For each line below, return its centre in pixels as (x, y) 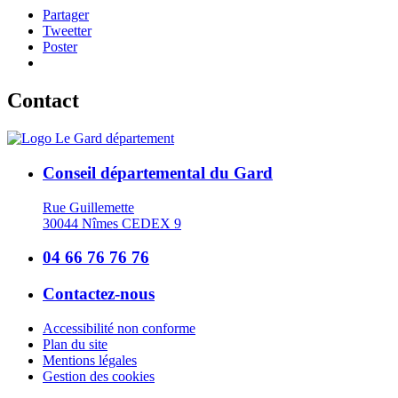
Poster (60, 47)
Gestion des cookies (99, 376)
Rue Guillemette (88, 207)
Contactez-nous (99, 294)
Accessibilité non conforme (119, 328)
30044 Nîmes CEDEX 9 (112, 223)
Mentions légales (90, 360)
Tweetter (67, 31)
